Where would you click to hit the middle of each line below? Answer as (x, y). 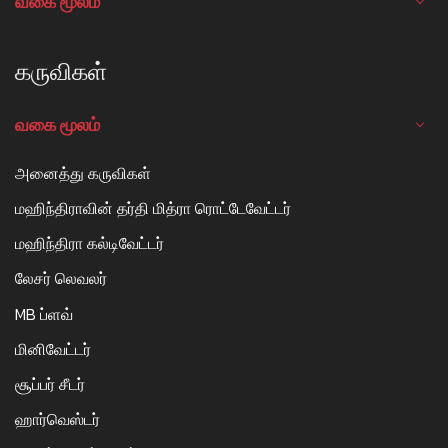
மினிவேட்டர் (53, 348)
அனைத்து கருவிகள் (83, 172)
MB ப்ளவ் (44, 313)
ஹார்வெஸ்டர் (57, 419)
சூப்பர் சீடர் (50, 383)
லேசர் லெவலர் (61, 278)
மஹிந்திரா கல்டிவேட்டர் (89, 243)
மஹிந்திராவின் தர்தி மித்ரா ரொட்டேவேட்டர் (153, 208)
